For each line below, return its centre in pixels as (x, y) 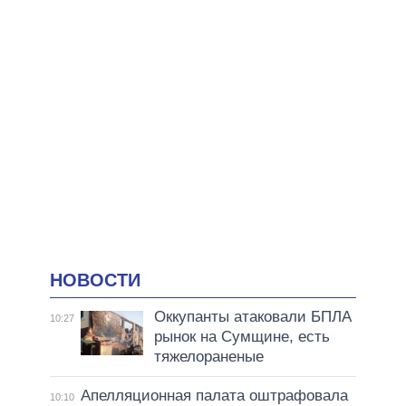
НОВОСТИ (95, 280)
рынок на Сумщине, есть (242, 337)
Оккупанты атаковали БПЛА (252, 317)
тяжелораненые (208, 357)
